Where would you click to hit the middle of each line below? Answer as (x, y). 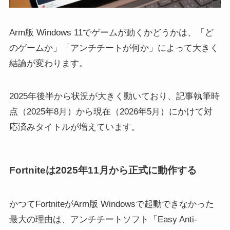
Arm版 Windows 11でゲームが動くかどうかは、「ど (111, 32)
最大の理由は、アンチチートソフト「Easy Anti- (103, 219)
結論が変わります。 (48, 63)
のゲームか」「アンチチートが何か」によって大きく (114, 48)
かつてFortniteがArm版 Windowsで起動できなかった (111, 204)
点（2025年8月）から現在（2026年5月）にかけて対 (111, 112)
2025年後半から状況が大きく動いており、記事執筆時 (114, 96)
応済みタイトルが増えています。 (74, 127)
